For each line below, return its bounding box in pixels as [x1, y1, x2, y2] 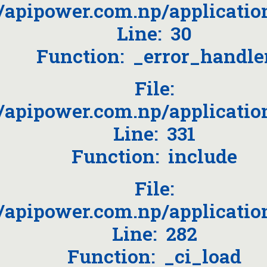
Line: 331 [113, 120, 195, 146]
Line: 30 [117, 20, 192, 46]
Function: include [72, 143, 237, 169]
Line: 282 [111, 221, 197, 246]
